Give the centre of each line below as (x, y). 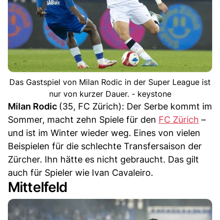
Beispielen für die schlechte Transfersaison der (105, 146)
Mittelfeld (38, 187)
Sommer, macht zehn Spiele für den (83, 120)
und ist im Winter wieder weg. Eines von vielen (104, 133)
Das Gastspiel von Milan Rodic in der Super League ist (110, 82)
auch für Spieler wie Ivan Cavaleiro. (81, 173)
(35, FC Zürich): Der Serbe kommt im (136, 107)
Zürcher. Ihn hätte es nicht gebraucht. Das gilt (103, 160)
